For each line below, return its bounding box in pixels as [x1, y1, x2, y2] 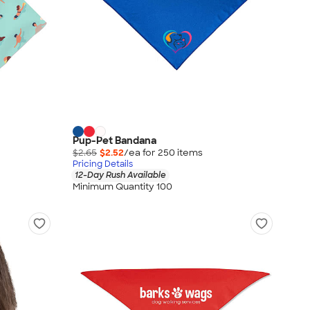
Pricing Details [73, 158, 133, 170]
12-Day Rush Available [75, 170, 166, 181]
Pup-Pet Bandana [73, 134, 156, 147]
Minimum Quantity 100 [73, 180, 172, 192]
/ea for [124, 147, 158, 159]
